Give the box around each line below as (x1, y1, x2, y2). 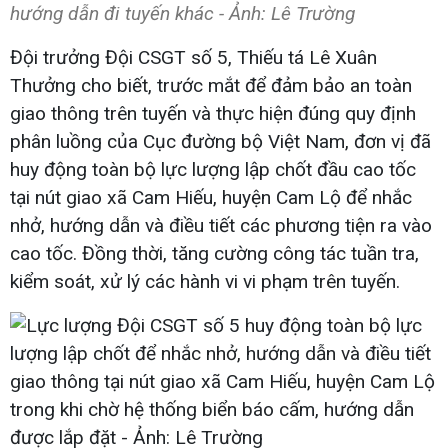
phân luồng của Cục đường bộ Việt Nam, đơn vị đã (10, 129, 431, 153)
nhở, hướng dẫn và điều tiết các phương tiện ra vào (10, 213, 432, 237)
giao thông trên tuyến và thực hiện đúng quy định (10, 101, 416, 125)
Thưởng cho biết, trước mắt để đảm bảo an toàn (10, 73, 412, 97)
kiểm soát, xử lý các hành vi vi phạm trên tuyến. (10, 269, 400, 293)
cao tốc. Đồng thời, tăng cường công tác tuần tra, (10, 241, 419, 265)
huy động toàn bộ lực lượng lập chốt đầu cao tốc (10, 157, 416, 181)
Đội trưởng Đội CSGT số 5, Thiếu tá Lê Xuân (10, 45, 377, 69)
